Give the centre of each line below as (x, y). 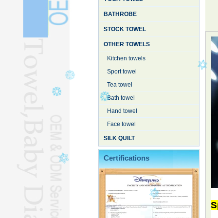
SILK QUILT (119, 138)
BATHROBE (120, 14)
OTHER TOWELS (127, 44)
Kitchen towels (126, 58)
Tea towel (120, 85)
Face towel (121, 124)
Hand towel (122, 111)
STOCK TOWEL (125, 29)
